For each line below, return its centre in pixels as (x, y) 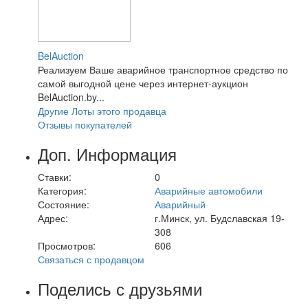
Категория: (62, 190)
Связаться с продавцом (91, 259)
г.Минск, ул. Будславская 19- (220, 218)
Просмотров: (67, 245)
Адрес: (53, 218)
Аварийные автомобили (209, 190)
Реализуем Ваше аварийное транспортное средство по (163, 69)
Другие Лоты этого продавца (102, 110)
